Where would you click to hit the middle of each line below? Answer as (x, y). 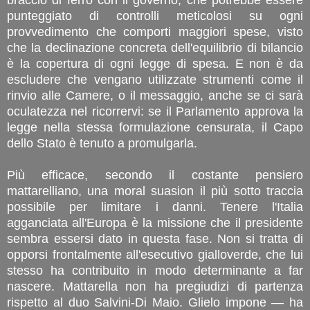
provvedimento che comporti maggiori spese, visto (155, 31)
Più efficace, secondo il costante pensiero (155, 175)
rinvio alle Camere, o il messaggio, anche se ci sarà (155, 95)
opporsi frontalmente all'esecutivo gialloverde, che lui (155, 254)
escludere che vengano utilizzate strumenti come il (155, 79)
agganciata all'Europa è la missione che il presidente (155, 222)
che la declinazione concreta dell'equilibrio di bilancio (155, 47)
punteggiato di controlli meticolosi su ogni (155, 16)
